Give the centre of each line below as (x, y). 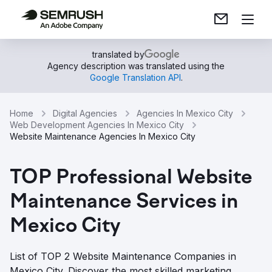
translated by (118, 54)
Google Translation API (135, 77)
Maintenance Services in (124, 203)
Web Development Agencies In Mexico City (97, 125)
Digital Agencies (85, 113)
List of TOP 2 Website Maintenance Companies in (123, 256)
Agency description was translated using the (136, 66)
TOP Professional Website (131, 178)
